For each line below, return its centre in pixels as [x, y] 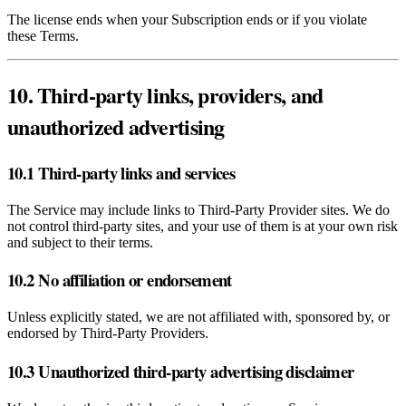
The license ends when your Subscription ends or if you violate [187, 20]
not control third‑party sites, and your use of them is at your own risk [203, 226]
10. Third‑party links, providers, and [165, 95]
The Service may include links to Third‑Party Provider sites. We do [198, 209]
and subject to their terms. [80, 242]
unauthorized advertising [116, 126]
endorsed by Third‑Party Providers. [108, 333]
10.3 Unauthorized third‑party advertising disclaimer [181, 371]
